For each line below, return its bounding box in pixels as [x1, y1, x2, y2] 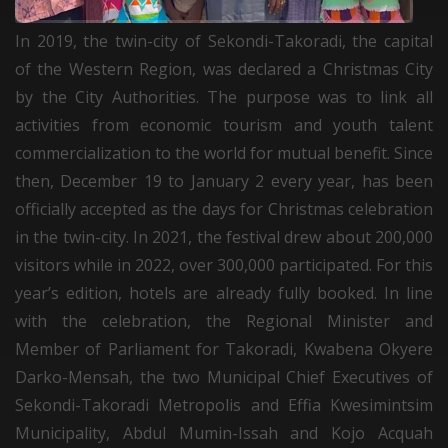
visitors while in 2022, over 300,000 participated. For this [15, 253, 433, 276]
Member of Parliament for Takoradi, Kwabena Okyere [15, 337, 433, 360]
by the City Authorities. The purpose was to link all [15, 85, 433, 108]
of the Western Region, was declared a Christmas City [15, 57, 433, 80]
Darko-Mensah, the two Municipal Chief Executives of [15, 365, 433, 388]
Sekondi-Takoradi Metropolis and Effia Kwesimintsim [15, 393, 433, 416]
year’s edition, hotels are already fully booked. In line [15, 281, 433, 304]
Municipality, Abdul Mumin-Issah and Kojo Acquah [15, 421, 433, 444]
